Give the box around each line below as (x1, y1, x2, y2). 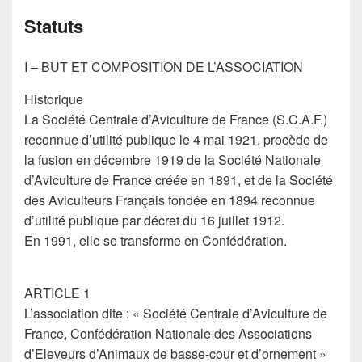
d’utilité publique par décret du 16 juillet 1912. (24, 211, 284, 229)
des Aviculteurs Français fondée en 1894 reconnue (24, 191, 315, 209)
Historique (24, 90, 83, 108)
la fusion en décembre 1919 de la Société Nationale (24, 150, 321, 169)
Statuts (24, 13, 83, 39)
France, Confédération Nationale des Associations (24, 324, 312, 343)
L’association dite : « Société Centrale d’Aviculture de (24, 304, 327, 322)
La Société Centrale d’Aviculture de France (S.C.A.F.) (24, 110, 327, 128)
